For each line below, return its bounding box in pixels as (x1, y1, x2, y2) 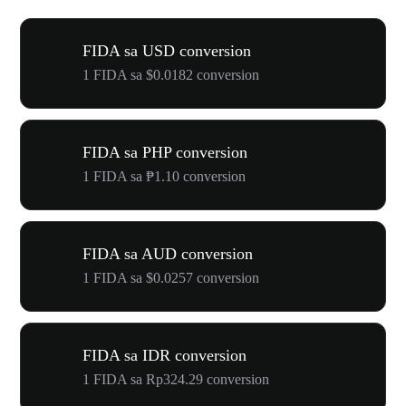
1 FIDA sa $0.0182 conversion (82, 67, 259, 82)
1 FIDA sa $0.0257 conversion (82, 270, 259, 285)
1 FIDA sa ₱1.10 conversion (82, 169, 246, 184)
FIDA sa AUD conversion (82, 245, 253, 263)
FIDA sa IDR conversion (82, 346, 246, 364)
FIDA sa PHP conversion (82, 143, 247, 161)
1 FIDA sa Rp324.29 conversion (82, 372, 269, 387)
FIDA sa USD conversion (82, 42, 251, 60)
